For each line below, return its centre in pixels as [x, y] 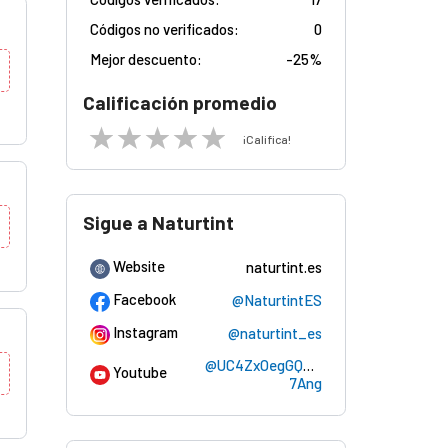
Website [139, 266]
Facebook [144, 299]
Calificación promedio [180, 103]
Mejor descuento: [146, 59]
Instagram [145, 332]
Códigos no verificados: [164, 29]
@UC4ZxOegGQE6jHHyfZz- [292, 365]
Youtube [140, 372]
